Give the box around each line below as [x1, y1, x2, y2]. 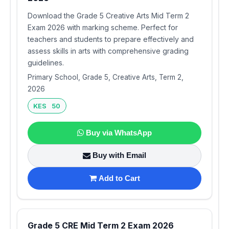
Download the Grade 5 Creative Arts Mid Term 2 [28, 11, 189, 20]
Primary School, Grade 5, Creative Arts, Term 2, [28, 73, 184, 81]
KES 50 [33, 101, 61, 110]
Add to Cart [98, 173, 140, 182]
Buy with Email [93, 151, 146, 160]
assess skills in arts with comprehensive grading [28, 46, 189, 55]
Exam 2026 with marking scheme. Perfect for [28, 22, 178, 32]
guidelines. [28, 58, 64, 67]
